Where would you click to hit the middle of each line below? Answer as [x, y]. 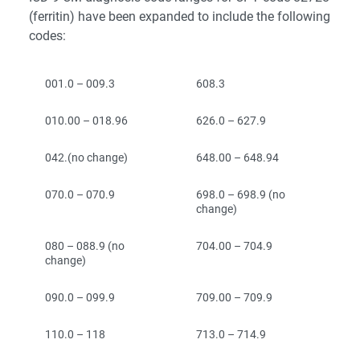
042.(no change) [86, 157]
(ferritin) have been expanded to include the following [180, 16]
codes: [47, 36]
